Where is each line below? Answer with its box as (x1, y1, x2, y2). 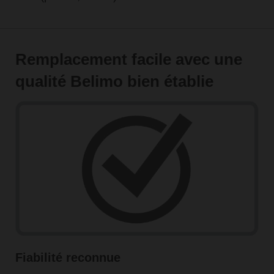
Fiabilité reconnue (15, 250, 120, 264)
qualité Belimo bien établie (15, 72, 213, 91)
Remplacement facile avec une (15, 50, 242, 68)
